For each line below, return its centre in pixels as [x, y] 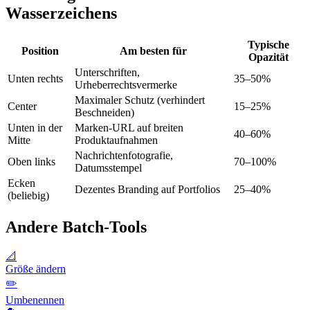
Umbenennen [35, 300]
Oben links [31, 162]
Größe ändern [36, 268]
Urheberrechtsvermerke [126, 85]
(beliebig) [28, 196]
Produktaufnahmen [116, 140]
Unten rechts [35, 79]
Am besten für [153, 51]
